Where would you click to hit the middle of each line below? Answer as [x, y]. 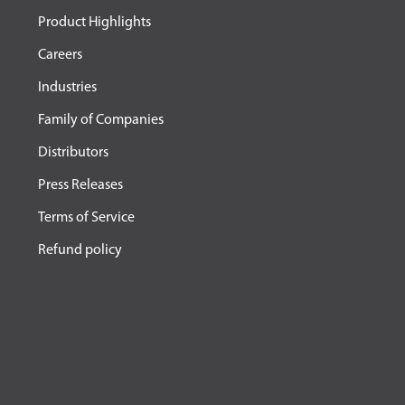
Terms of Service [86, 218]
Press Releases [80, 186]
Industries [67, 88]
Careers [60, 56]
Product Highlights [94, 23]
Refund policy [80, 251]
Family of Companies [100, 121]
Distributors [73, 153]
